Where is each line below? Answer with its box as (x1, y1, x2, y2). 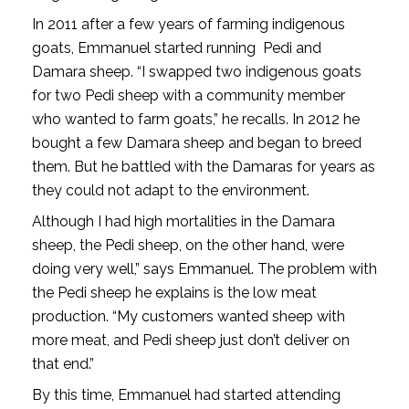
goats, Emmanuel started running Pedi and (31, 38, 321, 57)
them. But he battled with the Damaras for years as (31, 157, 375, 175)
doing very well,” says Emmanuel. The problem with (31, 259, 377, 278)
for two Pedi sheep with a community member (31, 86, 345, 104)
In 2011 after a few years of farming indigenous (31, 15, 345, 33)
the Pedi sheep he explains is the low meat (31, 283, 317, 301)
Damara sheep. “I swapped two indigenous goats (31, 62, 362, 80)
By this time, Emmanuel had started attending (31, 385, 341, 404)
